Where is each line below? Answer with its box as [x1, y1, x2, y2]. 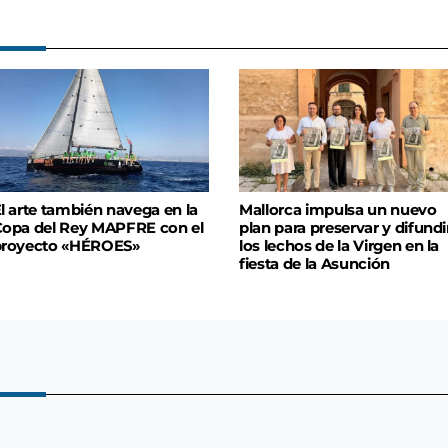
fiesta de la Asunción [239, 254, 390, 273]
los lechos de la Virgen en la [239, 236, 440, 255]
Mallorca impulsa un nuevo [239, 200, 437, 219]
